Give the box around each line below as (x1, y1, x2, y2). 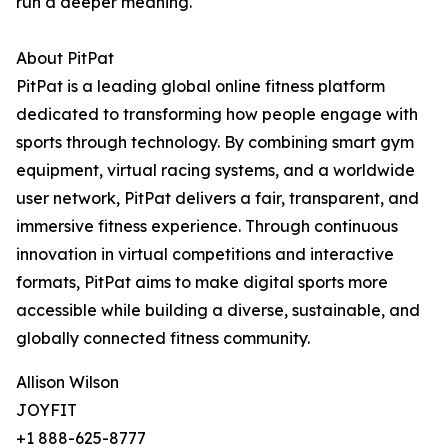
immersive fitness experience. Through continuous (16, 216, 398, 236)
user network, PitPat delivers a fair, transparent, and (16, 188, 419, 208)
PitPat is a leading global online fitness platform (16, 76, 385, 96)
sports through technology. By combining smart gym (16, 132, 414, 152)
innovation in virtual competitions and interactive (16, 244, 394, 264)
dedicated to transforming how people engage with (16, 104, 418, 124)
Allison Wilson (16, 372, 119, 392)
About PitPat (16, 48, 114, 68)
